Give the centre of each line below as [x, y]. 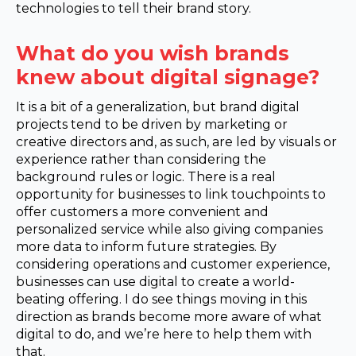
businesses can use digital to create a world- [155, 282]
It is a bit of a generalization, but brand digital [158, 107]
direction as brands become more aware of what [169, 317]
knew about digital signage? [168, 77]
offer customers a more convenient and [142, 212]
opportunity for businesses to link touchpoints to [171, 195]
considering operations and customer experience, [173, 265]
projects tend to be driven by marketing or [152, 125]
